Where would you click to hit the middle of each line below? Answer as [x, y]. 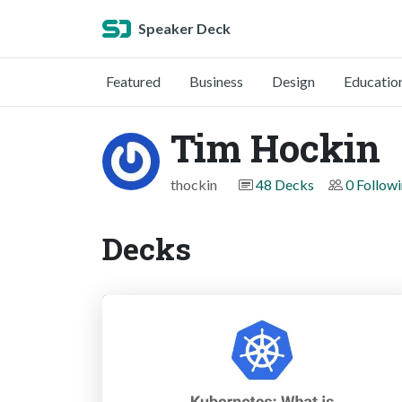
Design [293, 81]
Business [216, 81]
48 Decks [285, 184]
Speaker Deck [184, 28]
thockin [194, 184]
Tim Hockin [275, 148]
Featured [133, 81]
